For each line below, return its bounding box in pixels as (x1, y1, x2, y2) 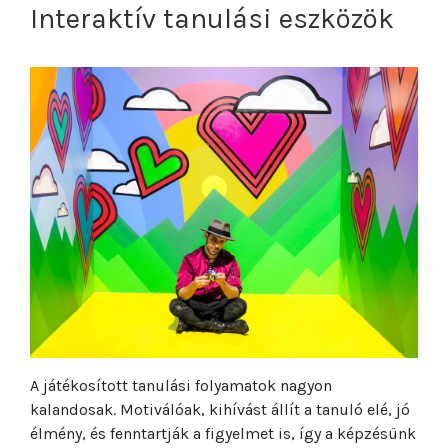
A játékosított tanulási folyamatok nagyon (30, 376, 332, 396)
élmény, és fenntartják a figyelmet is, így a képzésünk (30, 424, 416, 444)
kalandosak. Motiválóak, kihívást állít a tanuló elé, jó (30, 400, 410, 420)
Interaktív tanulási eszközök (30, 2, 394, 35)
